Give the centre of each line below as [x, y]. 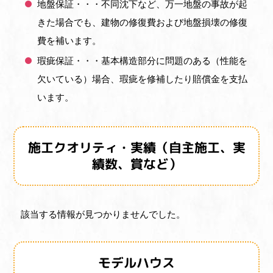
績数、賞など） [136, 164]
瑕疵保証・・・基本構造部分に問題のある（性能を [142, 60]
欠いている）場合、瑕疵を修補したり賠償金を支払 [142, 78]
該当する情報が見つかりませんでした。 [103, 213]
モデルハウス [136, 262]
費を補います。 [69, 40]
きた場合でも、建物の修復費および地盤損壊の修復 [142, 21]
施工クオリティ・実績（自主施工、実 [136, 147]
